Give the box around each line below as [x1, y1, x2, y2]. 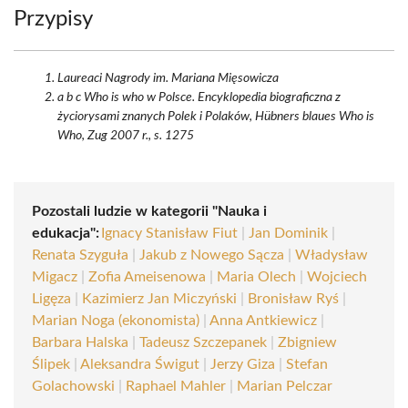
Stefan [286, 357, 328, 372]
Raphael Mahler [126, 379, 226, 393]
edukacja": [32, 226, 99, 240]
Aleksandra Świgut [80, 357, 199, 372]
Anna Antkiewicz [209, 313, 317, 328]
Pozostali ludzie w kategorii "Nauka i [32, 204, 267, 219]
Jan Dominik [249, 226, 328, 240]
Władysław [295, 248, 368, 262]
